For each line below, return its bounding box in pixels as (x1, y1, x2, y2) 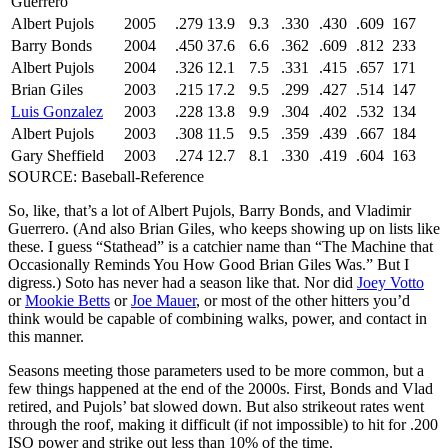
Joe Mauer (131, 291, 196, 309)
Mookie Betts (25, 291, 110, 309)
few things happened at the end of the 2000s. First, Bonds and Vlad (8, 379, 433, 397)
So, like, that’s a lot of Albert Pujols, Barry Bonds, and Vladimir (8, 201, 411, 219)
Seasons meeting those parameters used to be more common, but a (8, 361, 424, 379)
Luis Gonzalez (11, 102, 103, 120)
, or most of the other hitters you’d (196, 291, 410, 309)
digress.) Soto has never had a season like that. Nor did (8, 273, 357, 291)
